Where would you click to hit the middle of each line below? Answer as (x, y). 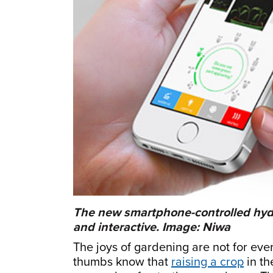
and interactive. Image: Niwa (152, 227)
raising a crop (207, 262)
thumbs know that (122, 262)
